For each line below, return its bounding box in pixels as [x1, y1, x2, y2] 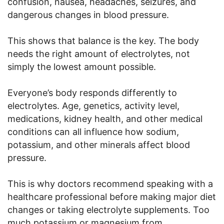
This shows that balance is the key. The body [7, 35, 199, 46]
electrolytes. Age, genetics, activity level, [7, 100, 179, 111]
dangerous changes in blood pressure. [7, 9, 169, 20]
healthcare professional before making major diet [7, 191, 216, 202]
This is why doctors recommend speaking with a [7, 178, 213, 189]
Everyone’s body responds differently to [7, 87, 177, 98]
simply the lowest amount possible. [7, 61, 156, 72]
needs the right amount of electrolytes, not [7, 48, 190, 59]
